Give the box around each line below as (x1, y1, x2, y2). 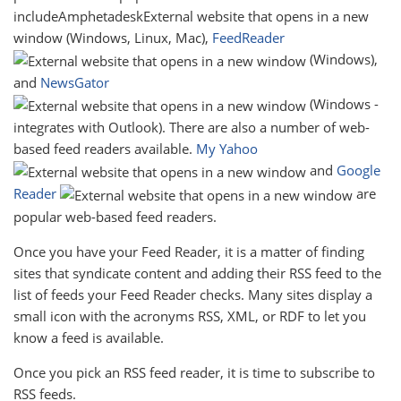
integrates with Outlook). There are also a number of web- (13, 117, 370, 136)
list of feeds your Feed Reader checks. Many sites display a (13, 285, 372, 303)
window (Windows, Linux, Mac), (13, 29, 212, 47)
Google (337, 160, 380, 179)
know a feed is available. (13, 328, 164, 346)
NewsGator (40, 73, 109, 91)
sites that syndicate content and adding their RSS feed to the (13, 263, 381, 282)
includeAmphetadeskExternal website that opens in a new (13, 7, 369, 25)
